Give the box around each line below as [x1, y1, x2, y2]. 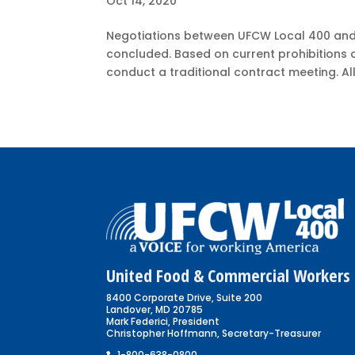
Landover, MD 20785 [106, 303, 204, 317]
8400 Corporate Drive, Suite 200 [106, 291, 263, 305]
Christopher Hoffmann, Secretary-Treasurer [106, 326, 322, 341]
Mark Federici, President [106, 315, 220, 329]
